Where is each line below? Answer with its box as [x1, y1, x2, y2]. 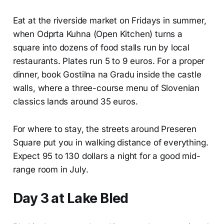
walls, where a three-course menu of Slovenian [12, 83, 200, 93]
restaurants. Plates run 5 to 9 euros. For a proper [12, 56, 205, 66]
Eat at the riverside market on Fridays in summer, [12, 15, 206, 26]
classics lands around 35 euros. [12, 96, 138, 107]
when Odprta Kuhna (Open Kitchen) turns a [12, 29, 182, 39]
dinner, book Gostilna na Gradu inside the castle [12, 69, 201, 80]
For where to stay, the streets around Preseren [12, 124, 196, 134]
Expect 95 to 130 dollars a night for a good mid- [12, 151, 200, 161]
